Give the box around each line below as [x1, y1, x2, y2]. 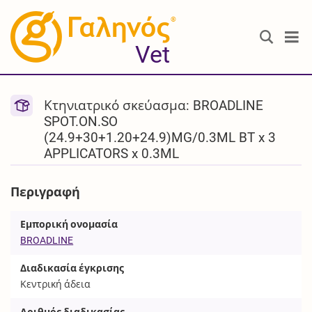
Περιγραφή [10, 185, 81, 199]
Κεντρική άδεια [20, 278, 91, 290]
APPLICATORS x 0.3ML [44, 146, 180, 162]
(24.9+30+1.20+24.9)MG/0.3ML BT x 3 [44, 130, 276, 146]
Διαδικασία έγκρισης [20, 262, 125, 274]
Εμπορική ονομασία [20, 219, 118, 231]
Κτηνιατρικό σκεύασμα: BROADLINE [44, 97, 264, 114]
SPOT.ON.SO [44, 114, 118, 130]
